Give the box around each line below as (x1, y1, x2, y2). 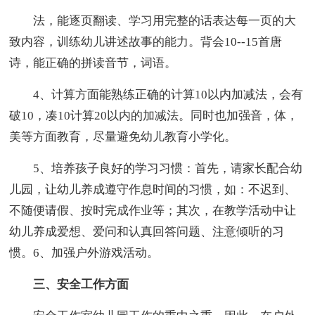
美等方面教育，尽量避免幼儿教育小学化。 (9, 130, 237, 144)
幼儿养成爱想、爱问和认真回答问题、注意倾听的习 (9, 225, 285, 239)
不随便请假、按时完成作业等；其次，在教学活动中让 (9, 204, 297, 218)
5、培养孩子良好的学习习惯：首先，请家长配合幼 (9, 162, 303, 176)
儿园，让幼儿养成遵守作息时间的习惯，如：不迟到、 (9, 183, 297, 197)
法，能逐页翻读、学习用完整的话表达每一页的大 (9, 14, 297, 28)
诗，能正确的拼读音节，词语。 (9, 56, 177, 70)
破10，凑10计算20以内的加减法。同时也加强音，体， (9, 109, 299, 123)
